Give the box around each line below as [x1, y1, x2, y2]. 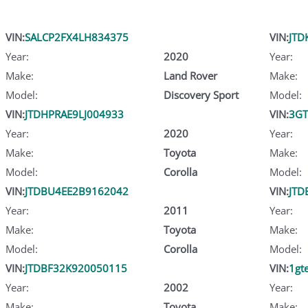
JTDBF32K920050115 [25, 261, 127, 275]
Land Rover [163, 68, 217, 82]
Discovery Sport [163, 87, 239, 102]
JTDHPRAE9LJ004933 [25, 107, 124, 121]
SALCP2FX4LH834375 [25, 30, 129, 44]
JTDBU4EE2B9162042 [25, 184, 129, 198]
